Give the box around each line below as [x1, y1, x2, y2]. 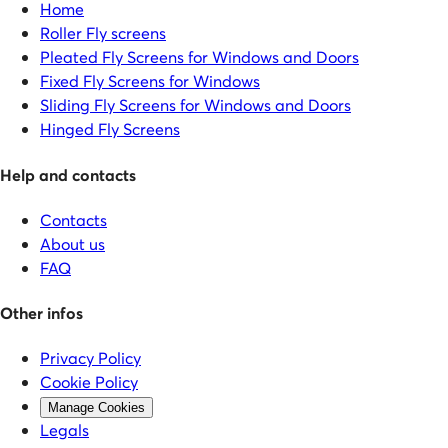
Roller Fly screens [40, 22, 166, 44]
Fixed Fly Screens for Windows [40, 70, 260, 92]
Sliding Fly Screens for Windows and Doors [40, 94, 351, 116]
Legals [40, 419, 89, 441]
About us [40, 232, 105, 254]
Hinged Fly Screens [40, 118, 180, 140]
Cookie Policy [40, 371, 138, 393]
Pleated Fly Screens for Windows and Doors [40, 46, 359, 68]
